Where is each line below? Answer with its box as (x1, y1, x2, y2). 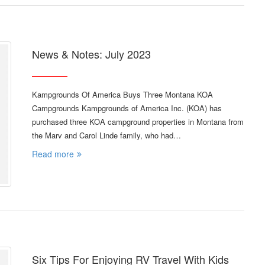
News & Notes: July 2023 (32, 46, 151, 62)
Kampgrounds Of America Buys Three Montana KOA (32, 88, 213, 100)
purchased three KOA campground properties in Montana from (32, 115, 244, 127)
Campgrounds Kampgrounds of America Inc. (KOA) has (32, 102, 222, 114)
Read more (32, 147, 74, 160)
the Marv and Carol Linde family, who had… (32, 129, 181, 141)
